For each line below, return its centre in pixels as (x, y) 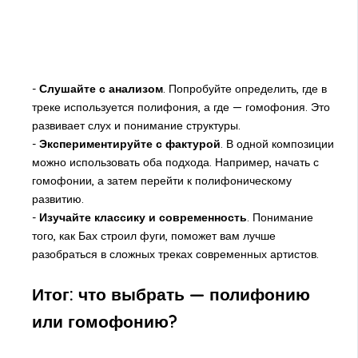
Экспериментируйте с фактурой (129, 143)
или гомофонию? (104, 321)
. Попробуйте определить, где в (245, 88)
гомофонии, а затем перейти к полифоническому (161, 180)
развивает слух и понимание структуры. (136, 125)
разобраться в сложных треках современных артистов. (175, 254)
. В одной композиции (277, 143)
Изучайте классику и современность (143, 217)
